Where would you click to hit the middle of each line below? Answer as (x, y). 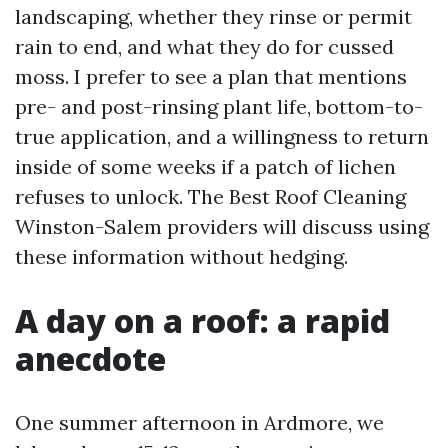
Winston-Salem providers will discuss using (222, 226)
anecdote (90, 358)
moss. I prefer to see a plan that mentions (211, 76)
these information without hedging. (181, 256)
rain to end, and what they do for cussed (204, 46)
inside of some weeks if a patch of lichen (205, 166)
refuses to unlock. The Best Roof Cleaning (210, 196)
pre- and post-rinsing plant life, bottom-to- (219, 106)
